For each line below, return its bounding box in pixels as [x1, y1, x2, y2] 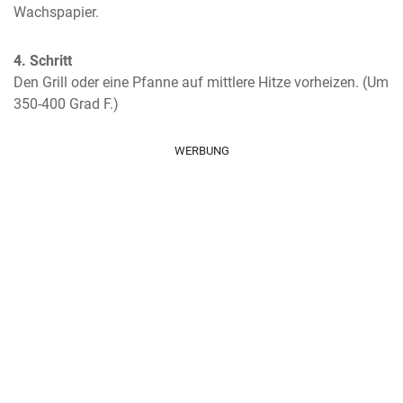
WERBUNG [174, 144, 229, 157]
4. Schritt [13, 52, 72, 69]
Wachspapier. [13, 4, 99, 21]
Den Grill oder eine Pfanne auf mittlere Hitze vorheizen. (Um [13, 74, 389, 91]
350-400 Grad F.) [13, 95, 119, 112]
